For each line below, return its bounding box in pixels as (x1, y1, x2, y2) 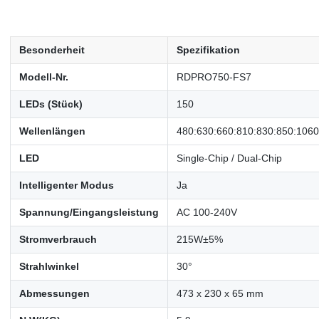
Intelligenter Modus (19, 179, 114, 191)
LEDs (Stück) (19, 98, 83, 110)
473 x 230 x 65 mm (176, 287, 263, 299)
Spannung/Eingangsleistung (19, 206, 159, 218)
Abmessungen (19, 287, 90, 299)
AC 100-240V (176, 206, 237, 218)
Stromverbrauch (19, 233, 97, 245)
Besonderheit (19, 43, 85, 56)
